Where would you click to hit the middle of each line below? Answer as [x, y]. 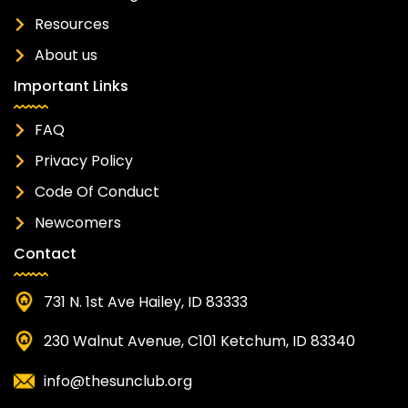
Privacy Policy [83, 161]
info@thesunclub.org [118, 381]
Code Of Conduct [97, 192]
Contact [45, 253]
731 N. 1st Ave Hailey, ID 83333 [146, 301]
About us [66, 56]
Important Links [71, 86]
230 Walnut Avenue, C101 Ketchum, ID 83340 [200, 341]
